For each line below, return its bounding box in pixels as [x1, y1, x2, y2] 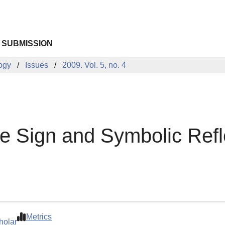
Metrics [26, 212, 52, 221]
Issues [25, 61, 48, 69]
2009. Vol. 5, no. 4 [62, 61, 126, 69]
